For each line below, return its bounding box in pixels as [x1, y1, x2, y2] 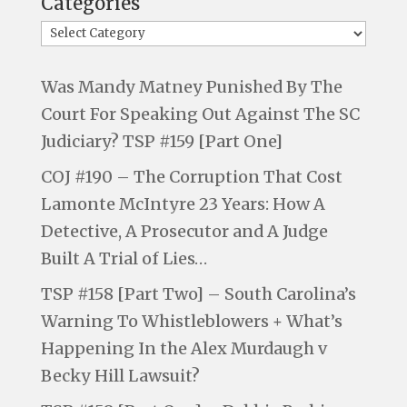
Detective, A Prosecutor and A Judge [40, 220, 328, 242]
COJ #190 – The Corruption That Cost [40, 165, 342, 187]
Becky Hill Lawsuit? [40, 364, 200, 386]
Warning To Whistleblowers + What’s [40, 310, 342, 332]
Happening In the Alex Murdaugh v [40, 337, 327, 359]
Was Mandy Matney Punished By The [40, 75, 342, 97]
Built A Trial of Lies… [40, 247, 207, 269]
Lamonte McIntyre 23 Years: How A [40, 193, 325, 214]
